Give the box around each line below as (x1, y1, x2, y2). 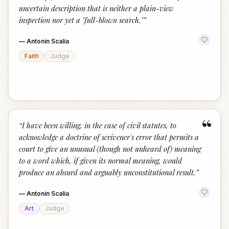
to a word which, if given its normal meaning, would (19, 155, 182, 166)
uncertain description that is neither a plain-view (19, 3, 174, 13)
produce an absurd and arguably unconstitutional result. (19, 167, 196, 177)
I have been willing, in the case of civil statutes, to (22, 120, 176, 130)
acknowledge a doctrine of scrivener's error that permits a (19, 132, 199, 142)
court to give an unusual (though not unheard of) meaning (19, 144, 201, 154)
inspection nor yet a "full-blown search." (19, 15, 143, 25)
